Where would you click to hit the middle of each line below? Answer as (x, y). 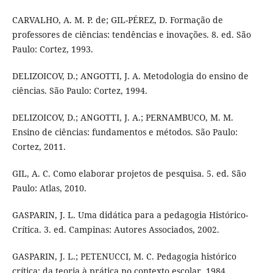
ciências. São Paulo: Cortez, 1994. (80, 91)
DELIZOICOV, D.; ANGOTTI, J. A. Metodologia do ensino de (130, 76)
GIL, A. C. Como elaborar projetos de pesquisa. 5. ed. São (129, 174)
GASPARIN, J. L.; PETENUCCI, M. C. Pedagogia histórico (124, 257)
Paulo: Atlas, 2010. (49, 188)
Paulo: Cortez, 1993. (52, 49)
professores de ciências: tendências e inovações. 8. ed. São (131, 35)
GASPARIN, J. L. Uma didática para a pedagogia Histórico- (130, 215)
